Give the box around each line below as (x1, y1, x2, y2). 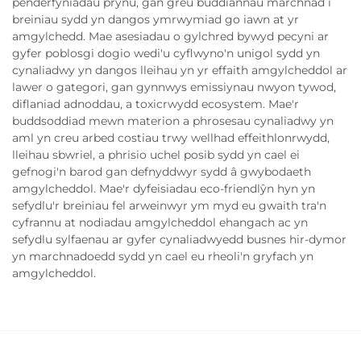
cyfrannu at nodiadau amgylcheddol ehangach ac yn (12, 215, 308, 230)
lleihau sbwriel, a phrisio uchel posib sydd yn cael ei (12, 147, 300, 163)
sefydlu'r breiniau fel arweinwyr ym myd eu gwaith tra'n (12, 198, 326, 214)
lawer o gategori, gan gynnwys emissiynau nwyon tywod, (12, 80, 336, 95)
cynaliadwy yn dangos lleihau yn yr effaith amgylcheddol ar (12, 63, 347, 78)
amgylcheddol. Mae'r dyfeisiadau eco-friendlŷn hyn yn (12, 181, 315, 197)
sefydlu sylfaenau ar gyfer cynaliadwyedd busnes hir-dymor (12, 232, 346, 247)
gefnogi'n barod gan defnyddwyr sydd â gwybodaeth (12, 164, 311, 180)
